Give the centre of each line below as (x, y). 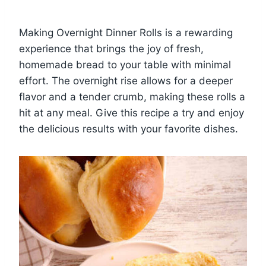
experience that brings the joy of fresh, (111, 49)
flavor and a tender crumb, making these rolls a (132, 97)
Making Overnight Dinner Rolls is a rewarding (126, 33)
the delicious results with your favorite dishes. (129, 129)
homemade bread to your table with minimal (125, 65)
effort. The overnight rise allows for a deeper (126, 81)
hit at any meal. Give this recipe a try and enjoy (132, 113)
